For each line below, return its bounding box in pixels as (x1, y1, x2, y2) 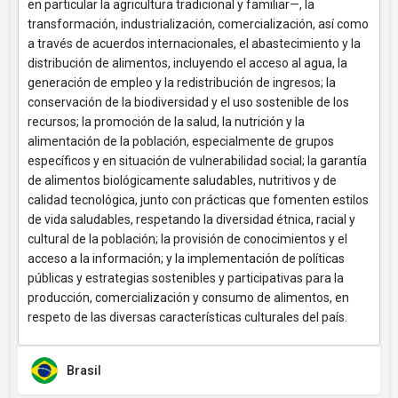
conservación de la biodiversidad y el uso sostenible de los (28, 95, 349, 109)
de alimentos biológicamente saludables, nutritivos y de (28, 173, 337, 187)
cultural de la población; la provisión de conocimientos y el (28, 232, 347, 246)
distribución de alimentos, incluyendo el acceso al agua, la (28, 56, 347, 70)
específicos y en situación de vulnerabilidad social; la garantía (28, 154, 367, 168)
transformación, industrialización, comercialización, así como (28, 17, 369, 31)
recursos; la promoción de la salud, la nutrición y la (28, 115, 305, 129)
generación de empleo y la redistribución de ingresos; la (28, 76, 336, 90)
